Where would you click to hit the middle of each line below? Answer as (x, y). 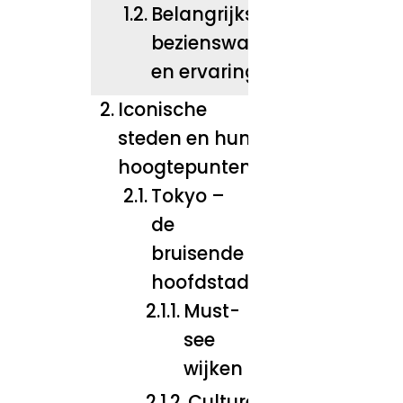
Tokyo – (188, 196)
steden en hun (185, 138)
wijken (214, 368)
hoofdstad (200, 282)
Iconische (163, 109)
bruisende (197, 253)
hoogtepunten (185, 167)
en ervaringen (215, 72)
